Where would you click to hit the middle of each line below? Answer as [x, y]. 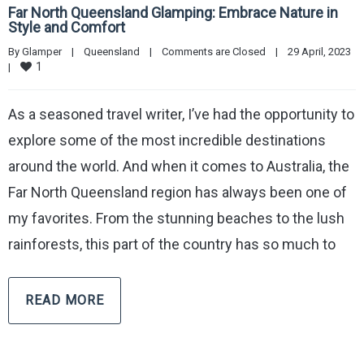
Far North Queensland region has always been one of [178, 193]
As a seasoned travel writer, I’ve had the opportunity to [181, 115]
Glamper [42, 52]
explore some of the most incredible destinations [167, 141]
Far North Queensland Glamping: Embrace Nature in [173, 13]
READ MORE [65, 301]
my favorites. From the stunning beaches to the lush [176, 219]
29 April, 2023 [356, 52]
